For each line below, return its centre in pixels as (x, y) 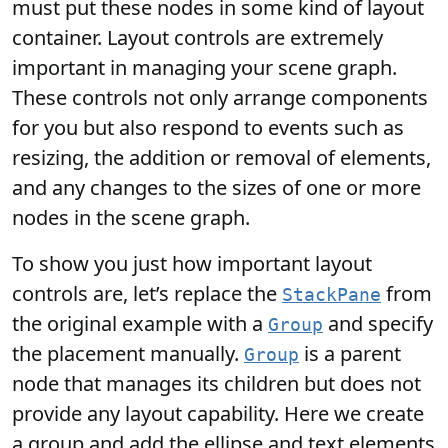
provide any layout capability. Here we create (218, 413)
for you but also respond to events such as (208, 127)
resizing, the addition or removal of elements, (221, 157)
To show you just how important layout (192, 263)
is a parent (350, 353)
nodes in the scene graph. (131, 217)
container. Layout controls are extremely (197, 37)
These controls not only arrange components (220, 97)
